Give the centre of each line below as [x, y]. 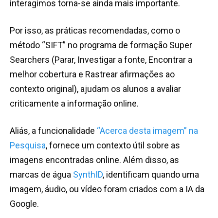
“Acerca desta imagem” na [146, 131]
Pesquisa [28, 145]
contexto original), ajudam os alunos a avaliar [95, 89]
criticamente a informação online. [74, 104]
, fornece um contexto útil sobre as [113, 145]
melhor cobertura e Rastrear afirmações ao [92, 74]
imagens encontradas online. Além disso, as [94, 160]
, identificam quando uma [151, 175]
